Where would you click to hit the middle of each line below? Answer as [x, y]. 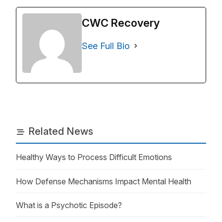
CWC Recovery [121, 23]
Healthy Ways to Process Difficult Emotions [94, 157]
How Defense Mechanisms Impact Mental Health [104, 181]
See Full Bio [106, 46]
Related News [60, 131]
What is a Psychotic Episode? [69, 205]
